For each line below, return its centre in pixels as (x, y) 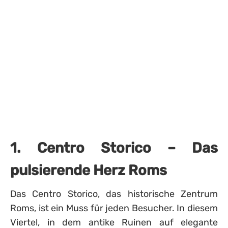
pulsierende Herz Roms (89, 170)
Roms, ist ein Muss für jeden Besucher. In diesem (114, 208)
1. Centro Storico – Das (114, 148)
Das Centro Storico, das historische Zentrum (114, 194)
